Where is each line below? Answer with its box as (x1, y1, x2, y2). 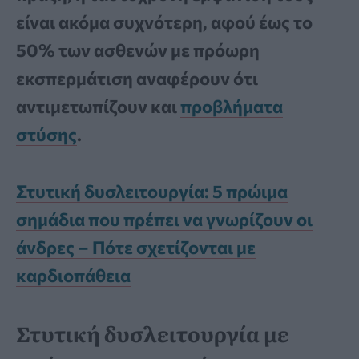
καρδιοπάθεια (16, 264, 131, 286)
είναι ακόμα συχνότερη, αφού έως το (16, 11, 313, 34)
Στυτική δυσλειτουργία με (16, 317, 289, 349)
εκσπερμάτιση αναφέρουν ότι (16, 67, 258, 90)
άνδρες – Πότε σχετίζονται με (16, 236, 256, 258)
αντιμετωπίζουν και (16, 95, 180, 118)
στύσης (16, 123, 77, 146)
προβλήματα (180, 95, 283, 118)
